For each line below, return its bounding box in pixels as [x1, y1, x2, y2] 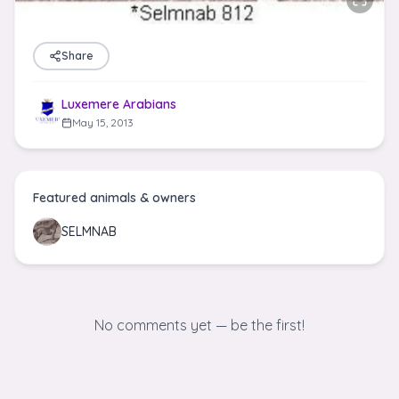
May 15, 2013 [72, 116, 134, 129]
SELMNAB [61, 224, 117, 240]
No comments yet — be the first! [94, 316, 305, 334]
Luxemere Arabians [61, 96, 176, 112]
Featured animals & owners [33, 190, 196, 206]
